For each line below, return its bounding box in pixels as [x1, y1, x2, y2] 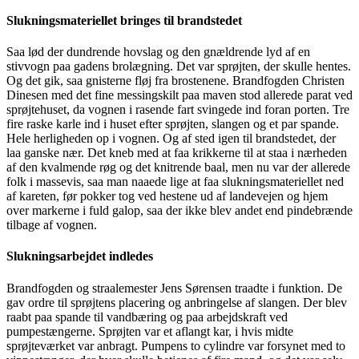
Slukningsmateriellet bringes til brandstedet [6, 13, 242, 27]
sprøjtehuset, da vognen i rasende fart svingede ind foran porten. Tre [6, 103, 349, 116]
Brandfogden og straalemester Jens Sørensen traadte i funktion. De [6, 280, 342, 295]
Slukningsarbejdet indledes [6, 249, 153, 264]
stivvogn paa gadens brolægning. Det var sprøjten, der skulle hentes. [6, 59, 351, 73]
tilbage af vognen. [6, 218, 97, 232]
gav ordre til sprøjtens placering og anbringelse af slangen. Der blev [6, 295, 347, 309]
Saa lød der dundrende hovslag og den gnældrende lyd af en [6, 45, 310, 58]
